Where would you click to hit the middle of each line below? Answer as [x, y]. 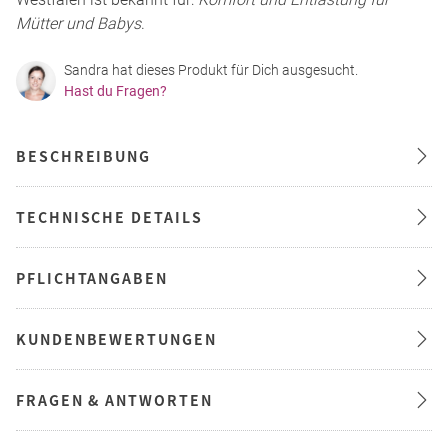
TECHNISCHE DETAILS [109, 216]
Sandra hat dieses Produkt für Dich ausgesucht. [211, 69]
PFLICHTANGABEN [92, 277]
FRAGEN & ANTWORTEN [114, 399]
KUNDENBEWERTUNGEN [116, 338]
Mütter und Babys [78, 23]
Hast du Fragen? [115, 90]
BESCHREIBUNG [84, 155]
